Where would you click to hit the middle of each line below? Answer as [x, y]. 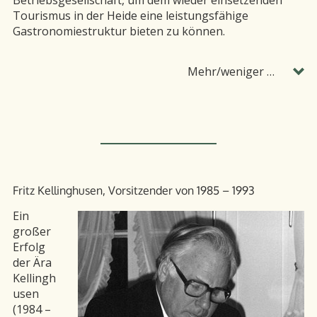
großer [32, 231]
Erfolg [29, 247]
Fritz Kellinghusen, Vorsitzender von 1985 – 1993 [134, 190]
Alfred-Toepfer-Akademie [154, 176]
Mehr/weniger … [231, 71]
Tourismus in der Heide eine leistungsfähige [131, 15]
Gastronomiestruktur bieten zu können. [119, 31]
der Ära [32, 262]
